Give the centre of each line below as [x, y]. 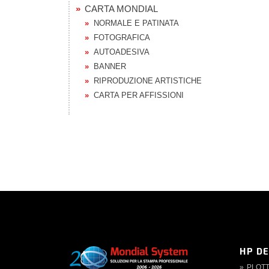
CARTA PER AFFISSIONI [139, 95]
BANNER [110, 66]
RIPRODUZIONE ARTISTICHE [148, 81]
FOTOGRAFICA [122, 38]
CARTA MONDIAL [121, 9]
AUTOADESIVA [122, 52]
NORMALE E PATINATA [136, 23]
